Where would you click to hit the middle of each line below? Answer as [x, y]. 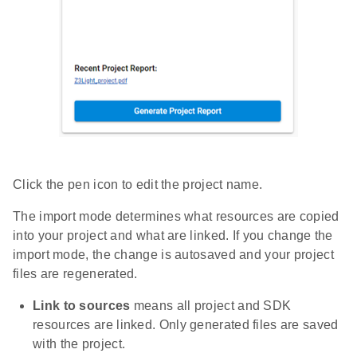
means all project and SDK [211, 305]
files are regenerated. [75, 273]
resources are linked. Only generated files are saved [186, 324]
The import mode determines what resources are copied [176, 216]
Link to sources [82, 305]
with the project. [79, 343]
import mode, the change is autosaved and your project [173, 254]
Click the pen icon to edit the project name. [138, 184]
